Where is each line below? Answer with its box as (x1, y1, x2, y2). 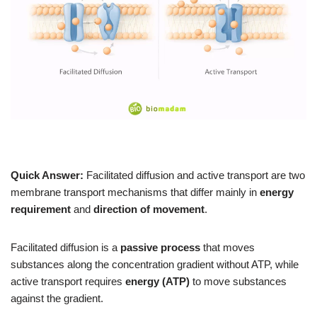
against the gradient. (11, 292, 103, 304)
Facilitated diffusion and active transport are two (83, 168, 305, 181)
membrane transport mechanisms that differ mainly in (11, 185, 260, 198)
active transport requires (11, 275, 125, 287)
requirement (11, 202, 71, 215)
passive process (120, 241, 200, 253)
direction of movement (93, 202, 204, 215)
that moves (200, 241, 255, 253)
